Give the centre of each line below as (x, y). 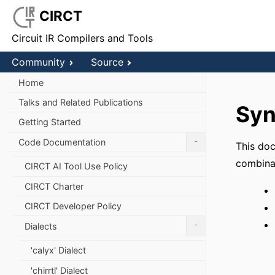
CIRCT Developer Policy (73, 206)
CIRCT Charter (54, 186)
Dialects (41, 226)
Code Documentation (62, 142)
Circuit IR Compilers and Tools (83, 38)
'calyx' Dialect (58, 250)
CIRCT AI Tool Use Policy (76, 166)
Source (107, 62)
